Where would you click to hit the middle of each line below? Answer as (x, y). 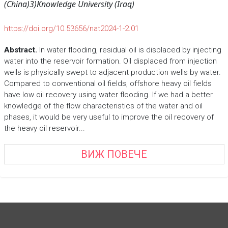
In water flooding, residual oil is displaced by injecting (129, 50)
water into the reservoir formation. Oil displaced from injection (110, 61)
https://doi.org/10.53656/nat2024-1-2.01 (71, 28)
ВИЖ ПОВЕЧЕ (114, 154)
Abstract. (20, 50)
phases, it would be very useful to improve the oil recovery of (109, 117)
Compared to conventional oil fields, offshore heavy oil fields (108, 83)
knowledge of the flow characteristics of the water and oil (103, 106)
